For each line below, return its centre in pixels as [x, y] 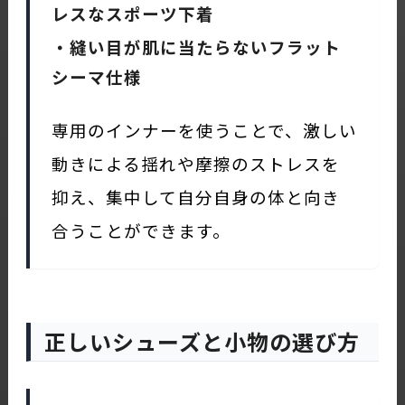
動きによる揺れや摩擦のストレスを [195, 163]
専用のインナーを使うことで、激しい [204, 129]
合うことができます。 [141, 230]
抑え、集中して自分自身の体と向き [195, 196]
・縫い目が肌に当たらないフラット [196, 46]
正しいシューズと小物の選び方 [202, 341]
